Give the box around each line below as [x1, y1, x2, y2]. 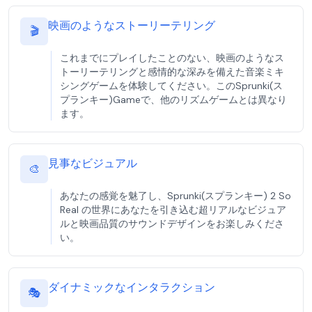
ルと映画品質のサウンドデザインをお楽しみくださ [60, 217, 284, 230]
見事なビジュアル [48, 156, 137, 171]
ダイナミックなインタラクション [48, 280, 215, 295]
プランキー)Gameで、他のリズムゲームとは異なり [60, 93, 287, 106]
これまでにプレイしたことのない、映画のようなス [60, 52, 284, 64]
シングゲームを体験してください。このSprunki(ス [60, 79, 283, 92]
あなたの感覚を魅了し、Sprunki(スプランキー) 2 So [60, 189, 291, 202]
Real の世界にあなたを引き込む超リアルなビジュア [60, 203, 286, 216]
